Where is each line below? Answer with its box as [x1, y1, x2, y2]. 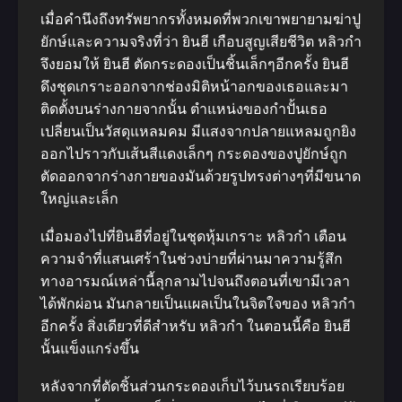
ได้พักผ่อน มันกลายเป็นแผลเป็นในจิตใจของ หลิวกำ [40, 295, 355, 312]
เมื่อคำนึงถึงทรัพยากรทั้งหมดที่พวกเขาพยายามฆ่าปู [40, 11, 361, 28]
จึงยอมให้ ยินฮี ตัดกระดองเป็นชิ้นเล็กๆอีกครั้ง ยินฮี [40, 56, 349, 73]
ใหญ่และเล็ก [40, 190, 118, 207]
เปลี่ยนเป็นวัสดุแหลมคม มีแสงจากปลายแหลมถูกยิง [40, 123, 356, 140]
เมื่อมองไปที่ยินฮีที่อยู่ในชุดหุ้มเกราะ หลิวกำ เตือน [40, 228, 346, 245]
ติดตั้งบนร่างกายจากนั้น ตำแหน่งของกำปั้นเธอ [40, 100, 328, 118]
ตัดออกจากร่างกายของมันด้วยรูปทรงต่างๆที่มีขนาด [40, 168, 361, 185]
